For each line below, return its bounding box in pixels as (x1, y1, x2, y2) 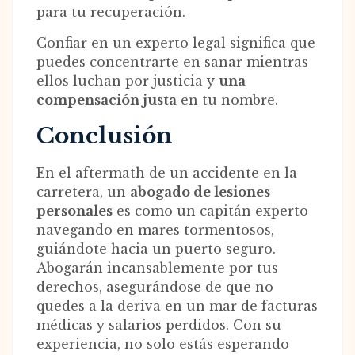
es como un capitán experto (113, 203, 308, 219)
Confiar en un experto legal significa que (36, 35, 315, 52)
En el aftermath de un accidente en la (36, 165, 297, 181)
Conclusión (36, 122, 173, 151)
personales (36, 203, 113, 219)
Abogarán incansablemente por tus (36, 260, 278, 277)
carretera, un (36, 184, 130, 200)
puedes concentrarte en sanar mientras (36, 54, 308, 71)
